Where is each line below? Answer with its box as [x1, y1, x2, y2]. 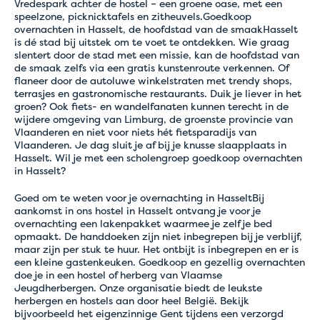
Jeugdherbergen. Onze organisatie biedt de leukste [14, 281, 262, 294]
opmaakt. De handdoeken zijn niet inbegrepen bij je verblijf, [14, 229, 302, 243]
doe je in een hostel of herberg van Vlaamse [14, 268, 222, 281]
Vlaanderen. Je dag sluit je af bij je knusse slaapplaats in [14, 138, 286, 151]
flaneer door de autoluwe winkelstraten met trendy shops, [14, 74, 292, 87]
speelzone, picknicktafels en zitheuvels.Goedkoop [14, 9, 251, 23]
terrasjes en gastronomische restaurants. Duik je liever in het [14, 86, 301, 100]
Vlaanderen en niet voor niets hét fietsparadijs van [14, 125, 256, 139]
